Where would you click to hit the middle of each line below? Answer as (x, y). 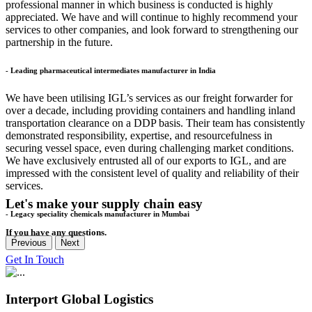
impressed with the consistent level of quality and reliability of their (152, 173)
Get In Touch (35, 259)
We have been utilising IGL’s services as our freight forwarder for (149, 97)
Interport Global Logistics (79, 299)
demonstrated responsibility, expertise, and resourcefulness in (139, 135)
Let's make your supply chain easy (104, 203)
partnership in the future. (59, 42)
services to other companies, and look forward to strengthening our (152, 29)
